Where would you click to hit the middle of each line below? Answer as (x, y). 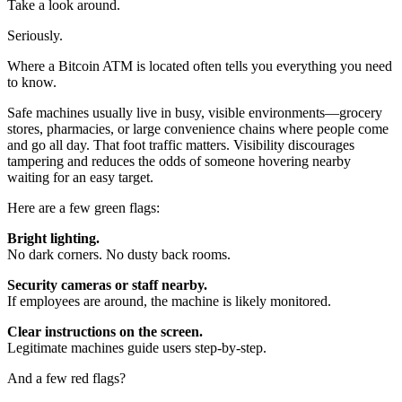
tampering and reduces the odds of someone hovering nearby (179, 162)
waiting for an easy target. (80, 178)
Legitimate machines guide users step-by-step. (137, 348)
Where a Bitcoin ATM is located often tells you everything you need (200, 66)
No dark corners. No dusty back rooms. (119, 255)
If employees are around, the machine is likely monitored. (169, 301)
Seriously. (35, 36)
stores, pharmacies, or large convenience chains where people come (198, 129)
